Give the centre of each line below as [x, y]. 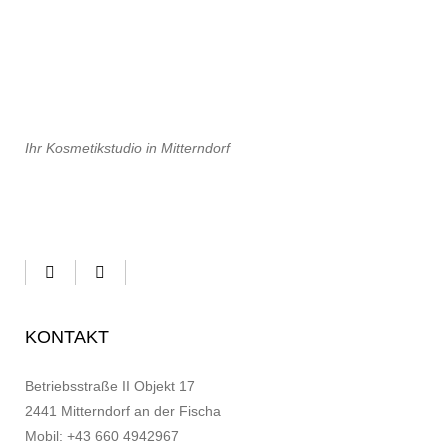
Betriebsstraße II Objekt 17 [110, 385]
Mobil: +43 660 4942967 [102, 435]
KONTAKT [67, 336]
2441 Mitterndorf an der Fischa [123, 410]
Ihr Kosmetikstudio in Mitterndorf [127, 148]
